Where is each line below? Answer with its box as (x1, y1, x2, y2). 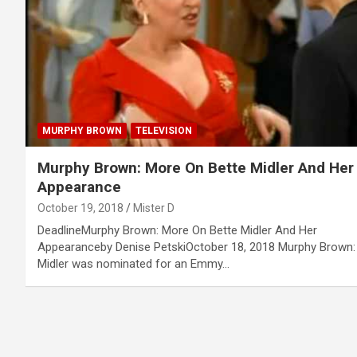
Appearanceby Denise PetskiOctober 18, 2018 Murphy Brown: (37, 239, 355, 254)
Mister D (133, 201, 175, 214)
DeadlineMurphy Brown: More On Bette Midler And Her (37, 222, 317, 237)
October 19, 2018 (37, 201, 124, 214)
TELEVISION (135, 124, 192, 136)
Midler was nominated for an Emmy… (37, 256, 229, 271)
